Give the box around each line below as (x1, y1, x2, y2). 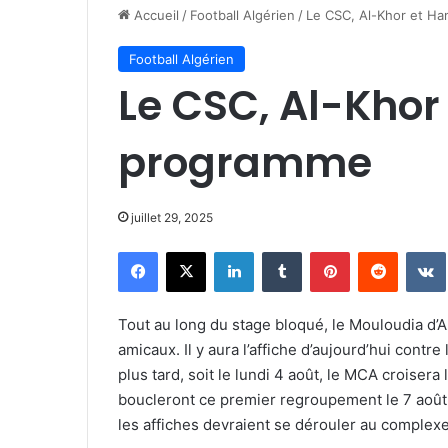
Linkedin (253, 243, 305, 259)
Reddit (397, 243, 437, 259)
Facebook (157, 243, 218, 259)
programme (118, 134, 372, 191)
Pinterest (349, 243, 406, 259)
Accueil (130, 7, 179, 23)
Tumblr (301, 243, 343, 259)
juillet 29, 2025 (131, 210, 213, 225)
